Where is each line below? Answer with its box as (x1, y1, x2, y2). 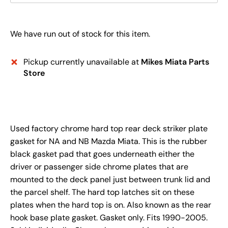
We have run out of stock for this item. (10, 28, 150, 40)
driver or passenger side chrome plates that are (10, 161, 188, 173)
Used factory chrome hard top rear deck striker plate (10, 123, 208, 134)
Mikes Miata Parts (141, 56, 209, 68)
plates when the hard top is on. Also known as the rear (10, 199, 211, 211)
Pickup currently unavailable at (23, 56, 141, 68)
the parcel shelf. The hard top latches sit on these (10, 187, 194, 198)
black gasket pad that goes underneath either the (10, 149, 194, 160)
